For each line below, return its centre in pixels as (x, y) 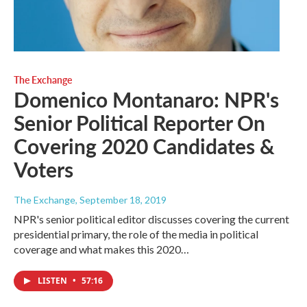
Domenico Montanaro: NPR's (146, 100)
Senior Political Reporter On (139, 123)
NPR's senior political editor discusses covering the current (151, 219)
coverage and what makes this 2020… (101, 249)
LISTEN (53, 281)
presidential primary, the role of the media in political (136, 234)
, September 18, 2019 (121, 200)
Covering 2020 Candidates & (144, 146)
